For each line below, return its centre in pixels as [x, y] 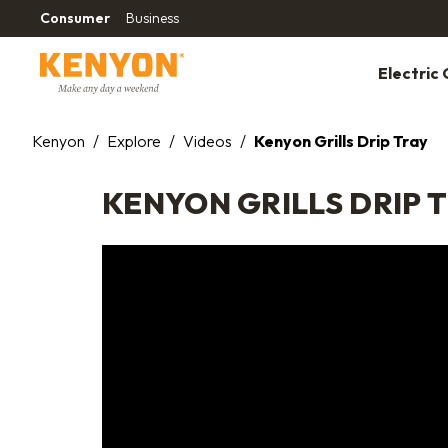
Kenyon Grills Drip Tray [341, 141]
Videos [207, 141]
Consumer [75, 18]
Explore [134, 141]
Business [152, 18]
